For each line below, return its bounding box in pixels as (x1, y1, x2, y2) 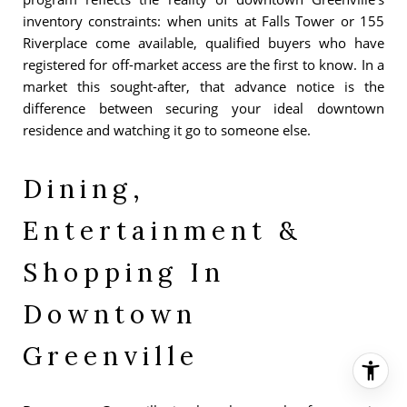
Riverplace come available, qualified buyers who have (23, 33, 384, 52)
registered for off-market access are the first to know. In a (23, 55, 384, 74)
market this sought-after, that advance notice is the (23, 76, 384, 95)
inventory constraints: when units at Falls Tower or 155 (23, 11, 384, 30)
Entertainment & (23, 213, 303, 247)
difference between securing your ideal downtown (23, 98, 384, 117)
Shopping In (23, 255, 225, 289)
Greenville (23, 339, 199, 372)
